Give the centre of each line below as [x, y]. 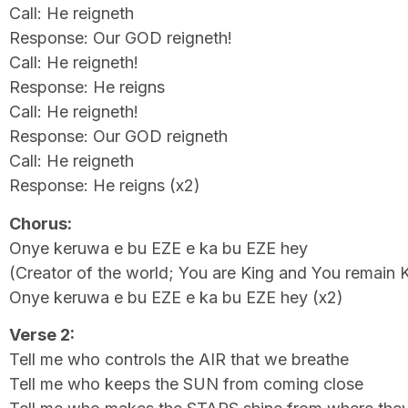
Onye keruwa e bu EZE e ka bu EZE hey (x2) [176, 297]
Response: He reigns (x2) [105, 186]
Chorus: [41, 223]
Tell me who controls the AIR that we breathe [179, 360]
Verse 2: [42, 335]
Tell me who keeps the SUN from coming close [186, 384]
